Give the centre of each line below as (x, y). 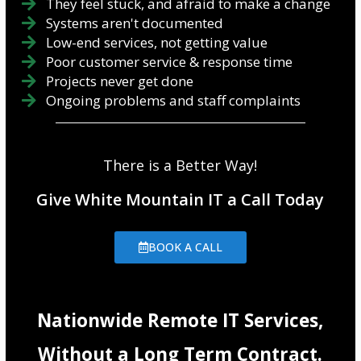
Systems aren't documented (134, 23)
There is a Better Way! (180, 166)
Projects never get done (119, 81)
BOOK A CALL (185, 247)
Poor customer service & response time (169, 62)
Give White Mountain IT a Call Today (180, 200)
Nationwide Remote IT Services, (180, 321)
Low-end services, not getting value (156, 43)
